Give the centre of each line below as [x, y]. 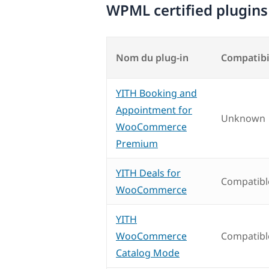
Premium [137, 144]
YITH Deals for [148, 173]
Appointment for [154, 110]
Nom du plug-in [152, 58]
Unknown [243, 119]
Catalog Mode [148, 253]
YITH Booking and [156, 93]
